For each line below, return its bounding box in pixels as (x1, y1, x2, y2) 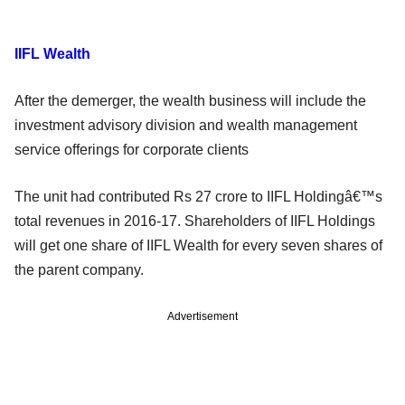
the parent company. (14, 261, 144, 278)
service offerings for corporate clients (14, 141, 249, 157)
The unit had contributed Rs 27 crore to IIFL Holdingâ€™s (14, 188, 382, 204)
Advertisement (167, 309, 238, 323)
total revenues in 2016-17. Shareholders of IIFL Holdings (14, 212, 375, 229)
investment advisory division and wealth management (14, 117, 357, 133)
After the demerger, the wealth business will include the (14, 92, 366, 108)
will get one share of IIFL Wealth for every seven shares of (14, 237, 382, 253)
